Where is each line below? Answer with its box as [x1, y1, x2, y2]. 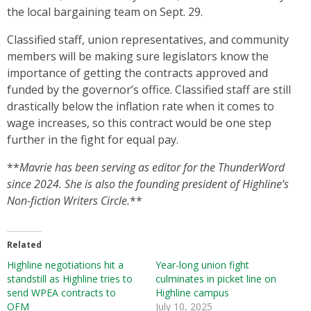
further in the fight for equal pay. [7, 132, 178, 148]
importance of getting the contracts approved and [7, 65, 268, 81]
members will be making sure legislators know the [7, 49, 269, 65]
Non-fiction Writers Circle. [7, 193, 130, 209]
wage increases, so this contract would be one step [7, 115, 271, 131]
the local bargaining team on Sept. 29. [7, 4, 205, 20]
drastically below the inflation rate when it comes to [7, 99, 274, 115]
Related [7, 239, 42, 251]
